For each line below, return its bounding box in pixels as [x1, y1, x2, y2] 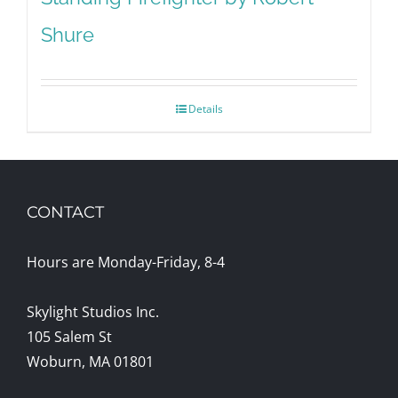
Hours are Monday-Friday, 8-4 [27, 252, 225, 273]
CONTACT [27, 203, 104, 223]
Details [187, 101, 223, 117]
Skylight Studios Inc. [27, 302, 159, 322]
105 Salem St [27, 327, 112, 347]
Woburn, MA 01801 [27, 352, 154, 372]
